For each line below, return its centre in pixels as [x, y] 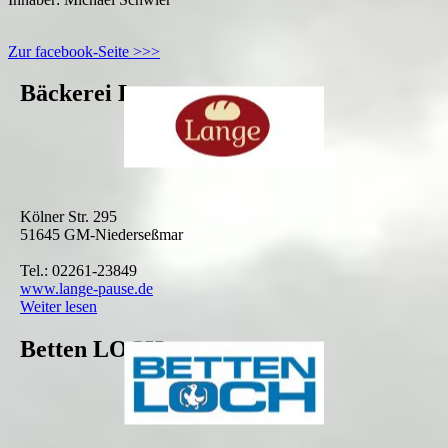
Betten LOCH [92, 349]
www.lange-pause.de [86, 289]
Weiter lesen [58, 307]
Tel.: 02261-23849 [78, 271]
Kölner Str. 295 [68, 217]
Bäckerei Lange [101, 93]
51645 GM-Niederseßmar [101, 235]
